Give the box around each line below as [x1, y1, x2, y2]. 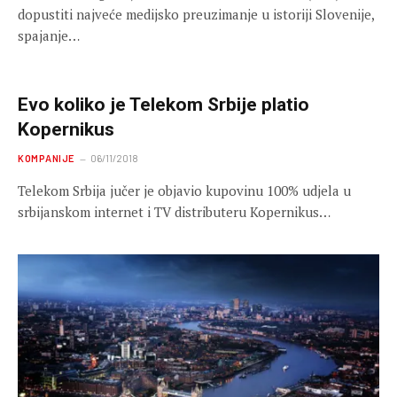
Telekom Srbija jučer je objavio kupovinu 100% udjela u [18, 181, 351, 199]
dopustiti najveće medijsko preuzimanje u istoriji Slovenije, [18, 4, 374, 23]
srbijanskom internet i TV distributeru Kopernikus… [18, 202, 331, 221]
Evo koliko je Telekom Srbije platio [18, 93, 309, 115]
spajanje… [18, 26, 80, 44]
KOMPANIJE [18, 152, 74, 164]
